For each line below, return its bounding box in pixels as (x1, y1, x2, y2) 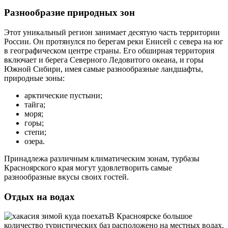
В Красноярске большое (109, 212, 192, 221)
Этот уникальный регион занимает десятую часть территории (4, 27, 220, 37)
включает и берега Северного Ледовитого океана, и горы (4, 55, 204, 64)
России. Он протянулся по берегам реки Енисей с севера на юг (4, 37, 223, 46)
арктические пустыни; (24, 91, 102, 100)
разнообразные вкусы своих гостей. (4, 172, 129, 181)
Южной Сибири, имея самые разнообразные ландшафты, (4, 64, 203, 73)
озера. (24, 136, 45, 146)
